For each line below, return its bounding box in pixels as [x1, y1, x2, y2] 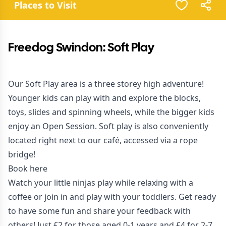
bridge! [8, 149, 35, 160]
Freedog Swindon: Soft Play [8, 42, 154, 54]
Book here [8, 163, 47, 174]
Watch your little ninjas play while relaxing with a [8, 177, 193, 188]
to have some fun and [8, 205, 93, 216]
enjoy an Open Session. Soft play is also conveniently [8, 121, 208, 132]
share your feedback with [93, 205, 191, 216]
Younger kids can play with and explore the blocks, [8, 92, 201, 103]
